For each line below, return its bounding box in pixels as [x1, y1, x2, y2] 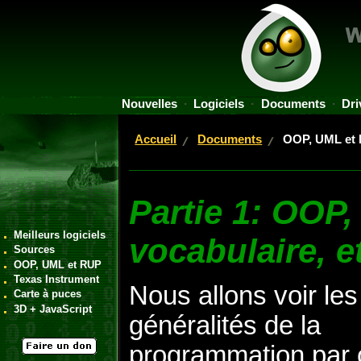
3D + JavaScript [14, 302, 93, 315]
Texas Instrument [14, 273, 100, 286]
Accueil [135, 133, 177, 147]
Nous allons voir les [129, 280, 358, 310]
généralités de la [129, 310, 321, 340]
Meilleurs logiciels [14, 228, 106, 241]
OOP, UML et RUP [14, 258, 102, 271]
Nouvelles [121, 98, 177, 110]
